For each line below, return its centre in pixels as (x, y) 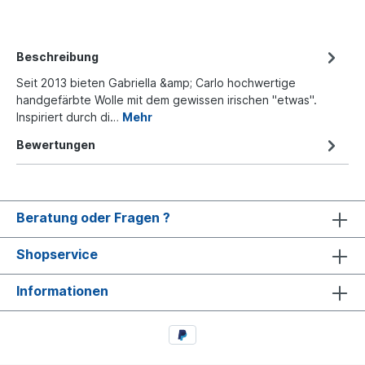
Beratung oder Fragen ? (93, 218)
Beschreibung (57, 57)
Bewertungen (56, 145)
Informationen (62, 291)
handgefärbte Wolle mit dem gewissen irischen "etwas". (167, 100)
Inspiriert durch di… (69, 117)
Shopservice (57, 255)
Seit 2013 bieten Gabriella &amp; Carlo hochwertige (156, 83)
